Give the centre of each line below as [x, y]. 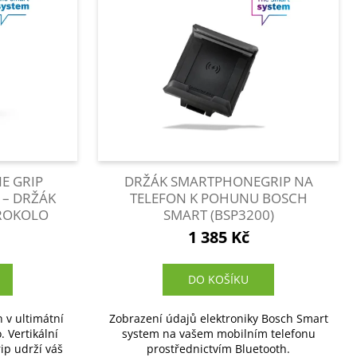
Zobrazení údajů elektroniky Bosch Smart [218, 318]
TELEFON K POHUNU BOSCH [218, 198]
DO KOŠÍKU [218, 279]
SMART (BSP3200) [218, 215]
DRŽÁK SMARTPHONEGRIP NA [218, 182]
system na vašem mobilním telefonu [218, 333]
